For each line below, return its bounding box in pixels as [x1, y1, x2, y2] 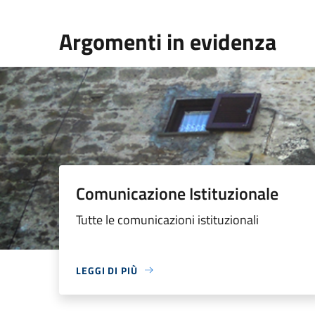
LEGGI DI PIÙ [76, 262, 138, 278]
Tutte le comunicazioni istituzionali [76, 210, 259, 229]
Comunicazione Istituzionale [76, 180, 278, 206]
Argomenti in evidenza [59, 24, 276, 58]
